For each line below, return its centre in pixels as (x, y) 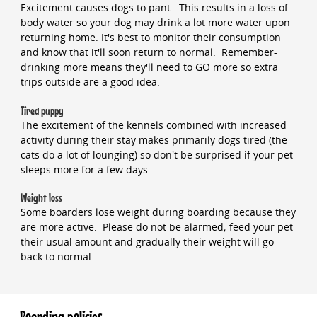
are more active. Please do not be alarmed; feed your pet (156, 227)
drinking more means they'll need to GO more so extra (149, 67)
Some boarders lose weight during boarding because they (158, 212)
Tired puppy (42, 110)
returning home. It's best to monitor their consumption (150, 38)
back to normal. (57, 257)
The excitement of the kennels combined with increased (153, 125)
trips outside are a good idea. (90, 82)
